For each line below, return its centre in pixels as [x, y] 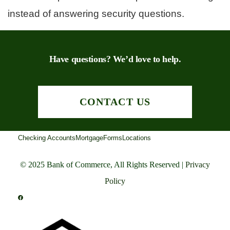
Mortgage [89, 138]
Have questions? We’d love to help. [115, 59]
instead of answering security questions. [96, 13]
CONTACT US [115, 101]
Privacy [198, 164]
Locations [137, 138]
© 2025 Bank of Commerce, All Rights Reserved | [103, 164]
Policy [115, 181]
